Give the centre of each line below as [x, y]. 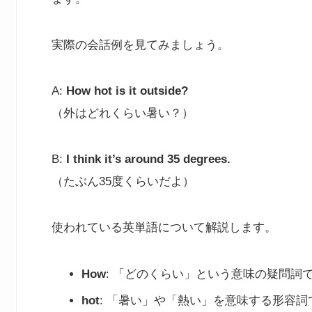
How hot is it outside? [127, 91]
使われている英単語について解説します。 [164, 228]
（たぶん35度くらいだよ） [123, 182]
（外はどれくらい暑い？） [123, 114]
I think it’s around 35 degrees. [148, 159]
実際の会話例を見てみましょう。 [140, 45]
